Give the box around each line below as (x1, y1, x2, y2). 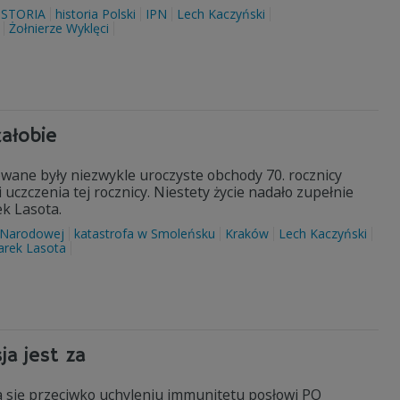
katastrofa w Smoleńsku (74, 225, 215, 242)
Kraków (225, 225, 269, 242)
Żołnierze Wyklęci (9, 20, 109, 37)
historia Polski (55, 5, 136, 22)
